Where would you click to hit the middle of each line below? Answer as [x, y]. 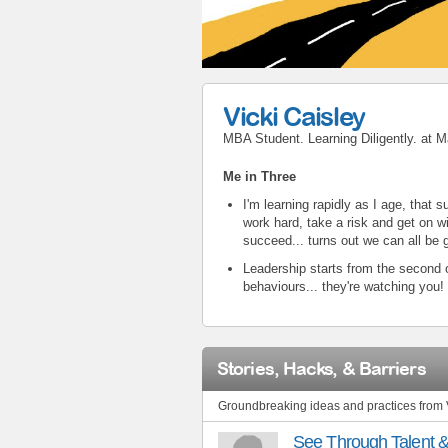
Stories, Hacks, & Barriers [321, 368]
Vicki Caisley [294, 115]
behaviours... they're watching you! [343, 286]
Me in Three [261, 176]
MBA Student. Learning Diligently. [320, 138]
